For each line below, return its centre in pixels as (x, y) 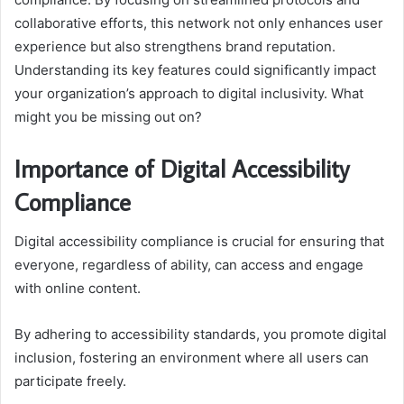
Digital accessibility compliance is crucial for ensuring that (199, 242)
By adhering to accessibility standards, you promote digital (201, 335)
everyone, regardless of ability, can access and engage (189, 265)
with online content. (78, 289)
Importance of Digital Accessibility (182, 168)
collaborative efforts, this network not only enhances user (199, 23)
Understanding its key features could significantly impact (195, 69)
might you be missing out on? (108, 116)
